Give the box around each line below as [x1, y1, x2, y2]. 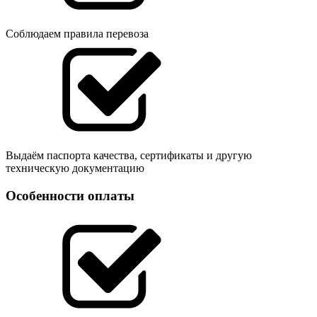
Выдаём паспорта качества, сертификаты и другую [6, 149, 252, 162]
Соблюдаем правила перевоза [6, 28, 149, 40]
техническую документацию [6, 162, 144, 175]
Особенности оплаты [6, 188, 134, 203]
